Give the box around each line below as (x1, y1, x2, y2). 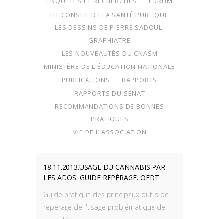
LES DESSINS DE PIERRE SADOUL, (55, 22, 164, 32)
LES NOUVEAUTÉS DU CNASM (61, 48, 158, 58)
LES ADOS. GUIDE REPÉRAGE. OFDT (44, 173, 159, 182)
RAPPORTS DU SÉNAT (74, 88, 145, 98)
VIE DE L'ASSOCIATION (72, 127, 147, 136)
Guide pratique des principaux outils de (44, 190, 169, 199)
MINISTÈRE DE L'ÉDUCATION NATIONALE (44, 62, 175, 71)
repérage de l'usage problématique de (44, 202, 165, 212)
